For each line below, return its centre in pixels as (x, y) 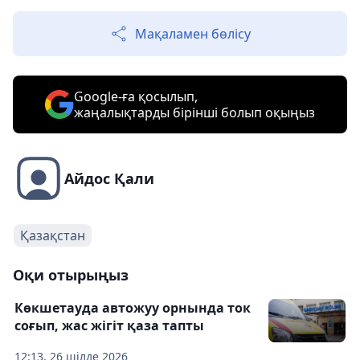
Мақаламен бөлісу (193, 34)
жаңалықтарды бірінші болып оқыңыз (194, 112)
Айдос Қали (109, 178)
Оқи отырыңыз (71, 275)
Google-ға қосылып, (136, 96)
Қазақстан (53, 235)
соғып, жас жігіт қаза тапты (109, 325)
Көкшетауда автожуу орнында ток (133, 308)
